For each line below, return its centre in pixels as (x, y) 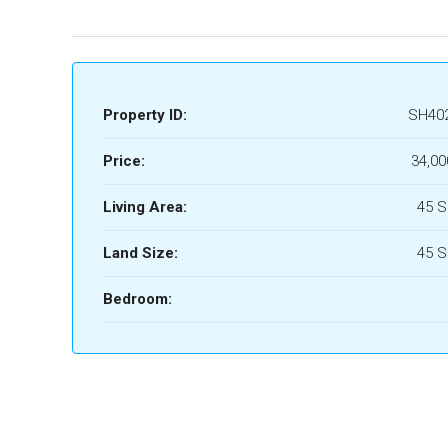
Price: (124, 161)
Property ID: (145, 115)
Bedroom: (137, 299)
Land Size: (140, 253)
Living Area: (145, 207)
